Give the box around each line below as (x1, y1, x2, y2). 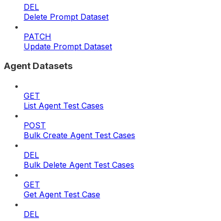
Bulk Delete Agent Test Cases (24, 160, 134, 170)
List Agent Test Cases (24, 101, 104, 111)
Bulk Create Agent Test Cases (24, 130, 135, 141)
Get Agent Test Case (24, 189, 100, 200)
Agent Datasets (4, 60, 73, 72)
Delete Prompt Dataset (24, 11, 109, 22)
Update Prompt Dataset (24, 41, 112, 51)
